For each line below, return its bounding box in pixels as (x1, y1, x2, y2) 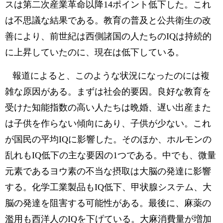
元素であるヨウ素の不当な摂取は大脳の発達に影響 (5, 166, 211, 176)
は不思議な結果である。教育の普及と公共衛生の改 (5, 15, 211, 25)
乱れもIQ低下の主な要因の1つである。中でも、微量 (5, 150, 216, 160)
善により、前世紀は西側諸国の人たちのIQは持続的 (5, 31, 212, 41)
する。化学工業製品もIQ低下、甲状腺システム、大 (5, 182, 212, 192)
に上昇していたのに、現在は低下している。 (5, 47, 184, 57)
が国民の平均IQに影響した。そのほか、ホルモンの (5, 134, 212, 144)
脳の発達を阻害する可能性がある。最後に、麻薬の (5, 198, 211, 208)
